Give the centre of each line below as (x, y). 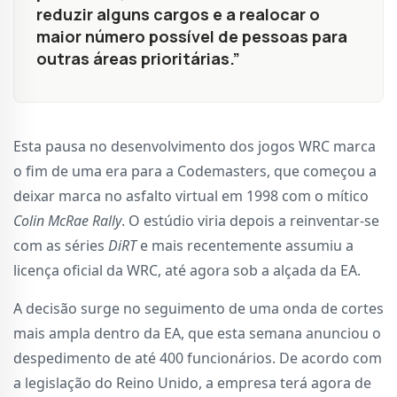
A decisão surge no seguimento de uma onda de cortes (198, 309)
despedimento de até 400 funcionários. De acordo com (198, 358)
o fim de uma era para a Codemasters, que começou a (195, 171)
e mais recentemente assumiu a (245, 246)
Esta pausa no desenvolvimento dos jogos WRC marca (195, 147)
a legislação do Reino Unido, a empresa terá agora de (192, 383)
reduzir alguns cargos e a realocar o (178, 15)
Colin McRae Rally (67, 221)
